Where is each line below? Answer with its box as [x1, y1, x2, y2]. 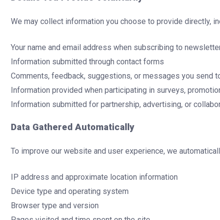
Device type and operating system [11, 186, 129, 196]
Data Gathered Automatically [11, 122, 135, 133]
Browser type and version [11, 200, 99, 210]
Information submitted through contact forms [11, 56, 164, 66]
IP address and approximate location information [11, 172, 178, 182]
